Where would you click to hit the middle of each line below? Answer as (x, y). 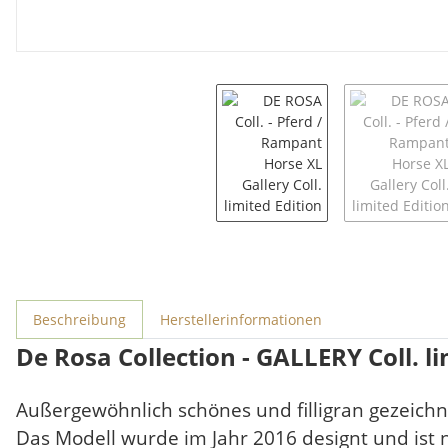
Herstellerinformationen (241, 319)
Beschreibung (79, 319)
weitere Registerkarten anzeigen (123, 309)
